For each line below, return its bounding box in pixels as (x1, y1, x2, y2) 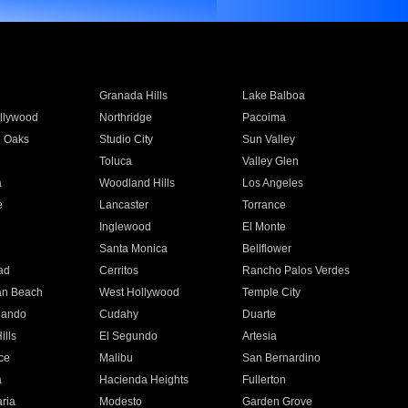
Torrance (242, 199, 287, 211)
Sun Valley (242, 133, 296, 146)
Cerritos (98, 264, 138, 277)
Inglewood (98, 220, 151, 233)
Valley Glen (242, 155, 300, 168)
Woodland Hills (98, 177, 175, 189)
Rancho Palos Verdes (242, 264, 351, 277)
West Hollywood (98, 286, 179, 299)
